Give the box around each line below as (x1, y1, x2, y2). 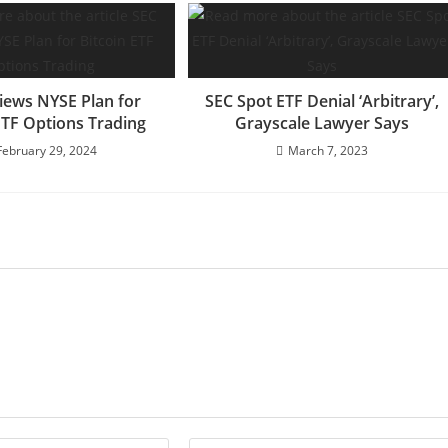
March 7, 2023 (288, 141, 369, 159)
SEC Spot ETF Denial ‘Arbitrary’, (205, 89, 440, 112)
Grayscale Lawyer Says (235, 111, 410, 134)
